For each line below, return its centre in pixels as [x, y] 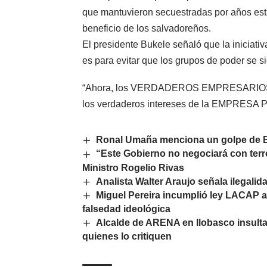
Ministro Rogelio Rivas [133, 167]
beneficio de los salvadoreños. [147, 29]
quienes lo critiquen [127, 237]
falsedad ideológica [126, 209]
